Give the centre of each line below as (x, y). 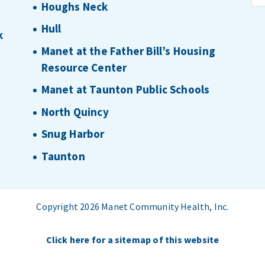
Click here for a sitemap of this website (132, 239)
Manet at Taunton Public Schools (125, 90)
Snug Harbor (73, 134)
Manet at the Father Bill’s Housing (128, 51)
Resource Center (84, 67)
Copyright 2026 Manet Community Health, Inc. (132, 206)
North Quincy (75, 112)
